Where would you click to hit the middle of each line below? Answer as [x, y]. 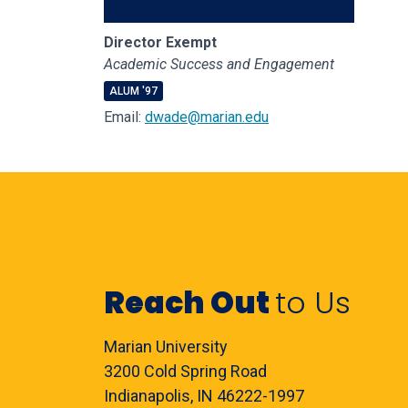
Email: [124, 117]
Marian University [166, 347]
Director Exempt [160, 42]
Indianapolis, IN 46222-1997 [204, 396]
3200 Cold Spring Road [185, 371]
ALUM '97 [133, 91]
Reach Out [189, 303]
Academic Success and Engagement [219, 64]
